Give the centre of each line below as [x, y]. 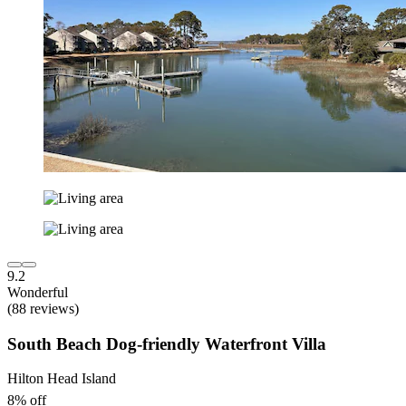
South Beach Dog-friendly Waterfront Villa [167, 343]
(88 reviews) [43, 308]
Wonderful [38, 292]
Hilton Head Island [62, 379]
